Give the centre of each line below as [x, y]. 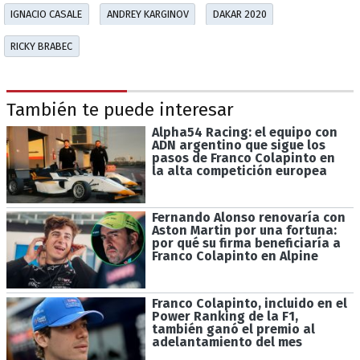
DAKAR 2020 [239, 14]
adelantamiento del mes [227, 342]
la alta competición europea [239, 170]
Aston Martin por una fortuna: [244, 231]
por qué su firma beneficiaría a [246, 243]
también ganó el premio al [233, 329]
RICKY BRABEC [42, 46]
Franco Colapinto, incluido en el [249, 304]
